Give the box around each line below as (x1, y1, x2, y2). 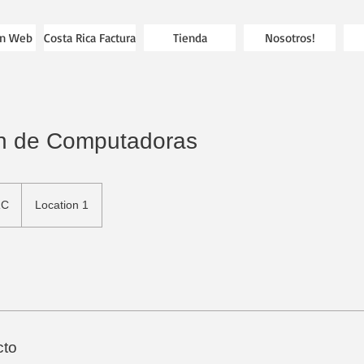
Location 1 (35, 198, 89, 212)
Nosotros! (264, 30, 315, 45)
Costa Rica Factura (44, 30, 136, 45)
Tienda (172, 30, 207, 45)
